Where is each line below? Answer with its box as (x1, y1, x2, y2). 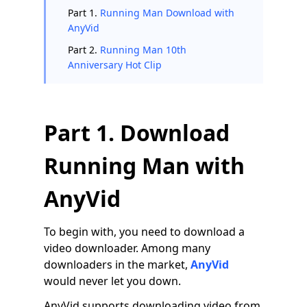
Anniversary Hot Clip (68, 58, 162, 71)
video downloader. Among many (44, 241, 210, 256)
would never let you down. (44, 273, 181, 288)
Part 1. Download (44, 118, 230, 147)
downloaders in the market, (44, 257, 191, 272)
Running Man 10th (100, 43, 186, 56)
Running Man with (44, 151, 245, 180)
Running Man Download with (100, 6, 234, 19)
